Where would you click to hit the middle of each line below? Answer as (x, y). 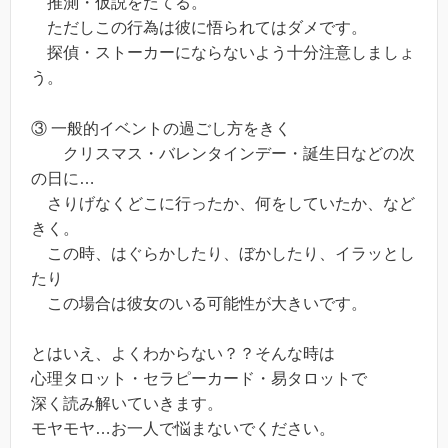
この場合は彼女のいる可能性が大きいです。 (199, 303)
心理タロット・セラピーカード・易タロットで (199, 379)
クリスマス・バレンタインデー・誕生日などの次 (223, 153)
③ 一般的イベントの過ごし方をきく (161, 128)
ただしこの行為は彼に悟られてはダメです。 (199, 28)
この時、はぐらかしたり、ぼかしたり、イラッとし (223, 253)
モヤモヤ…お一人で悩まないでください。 (183, 429)
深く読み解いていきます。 (127, 404)
